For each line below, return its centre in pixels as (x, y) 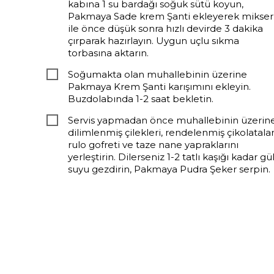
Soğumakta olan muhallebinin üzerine (157, 75)
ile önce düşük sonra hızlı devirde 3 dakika (165, 29)
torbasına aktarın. (108, 53)
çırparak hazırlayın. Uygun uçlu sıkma (153, 41)
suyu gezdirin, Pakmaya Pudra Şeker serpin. (169, 169)
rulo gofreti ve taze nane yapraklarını (153, 145)
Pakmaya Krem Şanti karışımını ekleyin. (159, 87)
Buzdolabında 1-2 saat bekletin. (140, 99)
